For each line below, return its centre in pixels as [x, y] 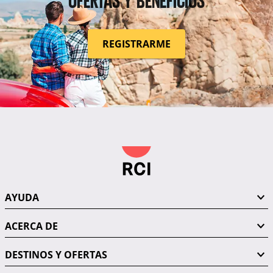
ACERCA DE [31, 226]
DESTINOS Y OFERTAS [56, 255]
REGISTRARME [136, 44]
